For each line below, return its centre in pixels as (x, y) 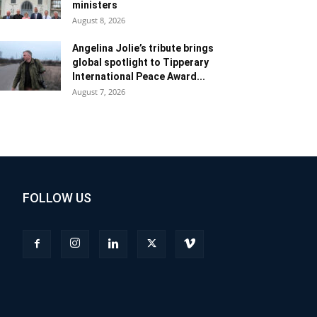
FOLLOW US (57, 197)
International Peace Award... (139, 76)
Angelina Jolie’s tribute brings (143, 48)
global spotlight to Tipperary (140, 62)
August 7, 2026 (99, 91)
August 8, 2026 (99, 20)
